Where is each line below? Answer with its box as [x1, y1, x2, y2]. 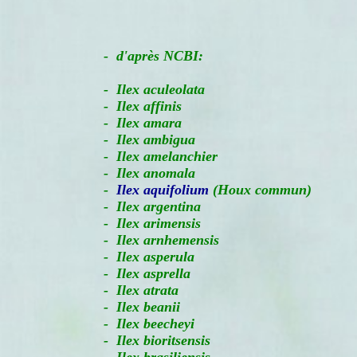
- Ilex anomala [80, 165, 195, 181]
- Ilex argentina [80, 198, 201, 214]
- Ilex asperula [80, 249, 194, 265]
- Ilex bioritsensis [80, 332, 210, 348]
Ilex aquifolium [116, 182, 209, 198]
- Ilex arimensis [80, 215, 201, 231]
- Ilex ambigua [80, 131, 195, 147]
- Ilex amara [80, 115, 182, 131]
